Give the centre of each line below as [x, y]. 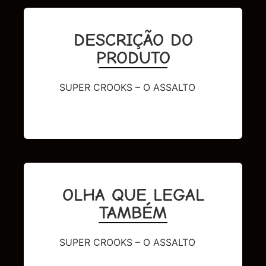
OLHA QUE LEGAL [133, 195]
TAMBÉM [133, 213]
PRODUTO [133, 58]
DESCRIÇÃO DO [133, 40]
